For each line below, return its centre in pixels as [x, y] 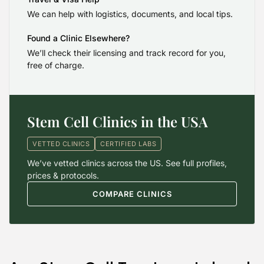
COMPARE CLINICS [132, 194]
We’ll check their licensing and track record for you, [126, 52]
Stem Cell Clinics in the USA [118, 121]
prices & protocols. [63, 175]
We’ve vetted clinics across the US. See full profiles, [127, 163]
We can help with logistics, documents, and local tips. [130, 14]
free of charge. [56, 65]
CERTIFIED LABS [128, 143]
